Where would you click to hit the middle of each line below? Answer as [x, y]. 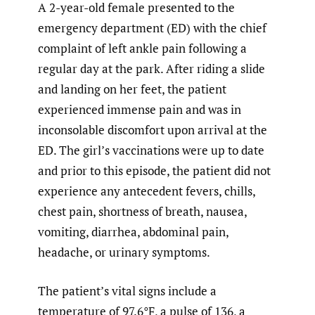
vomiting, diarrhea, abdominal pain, [133, 232]
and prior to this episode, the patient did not [154, 171]
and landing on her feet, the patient [132, 89]
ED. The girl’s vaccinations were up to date [151, 150]
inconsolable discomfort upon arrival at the [153, 130]
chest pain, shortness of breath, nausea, [142, 212]
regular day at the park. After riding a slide [152, 69]
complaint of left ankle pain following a [142, 49]
